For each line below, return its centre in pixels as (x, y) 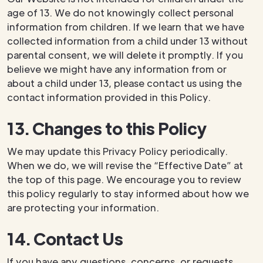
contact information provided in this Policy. (109, 97)
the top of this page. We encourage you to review (124, 179)
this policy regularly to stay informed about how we (128, 193)
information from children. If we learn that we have (126, 27)
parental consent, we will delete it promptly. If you (125, 55)
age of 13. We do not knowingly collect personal (120, 13)
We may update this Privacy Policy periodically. (117, 151)
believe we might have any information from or (117, 69)
